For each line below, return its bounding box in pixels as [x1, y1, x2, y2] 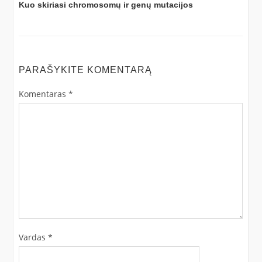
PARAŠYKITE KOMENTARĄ [18, 64, 152, 75]
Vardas [18, 231, 48, 243]
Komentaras [18, 88, 68, 99]
